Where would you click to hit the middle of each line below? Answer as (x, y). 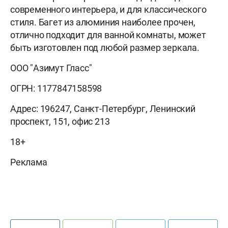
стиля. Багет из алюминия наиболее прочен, (103, 22)
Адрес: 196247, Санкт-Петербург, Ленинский (103, 109)
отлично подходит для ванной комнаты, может (108, 35)
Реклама (29, 162)
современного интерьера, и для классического (108, 10)
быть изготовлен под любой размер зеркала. (105, 48)
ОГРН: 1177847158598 (56, 89)
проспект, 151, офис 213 (60, 122)
